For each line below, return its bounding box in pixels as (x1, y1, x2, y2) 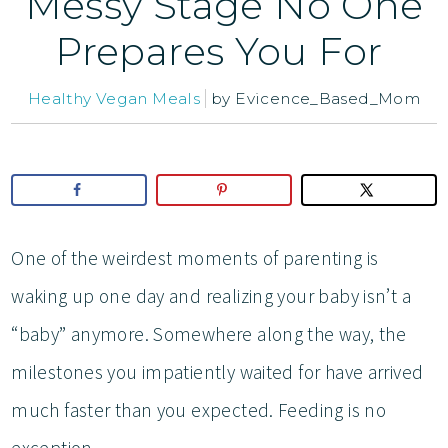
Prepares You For (55, 28, 393, 76)
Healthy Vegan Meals (27, 89, 201, 109)
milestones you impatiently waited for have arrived (11, 360, 424, 385)
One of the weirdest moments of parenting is (11, 246, 379, 271)
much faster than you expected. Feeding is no (11, 398, 387, 423)
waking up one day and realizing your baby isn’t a (11, 284, 412, 309)
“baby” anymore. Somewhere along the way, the (11, 322, 407, 347)
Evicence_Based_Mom (235, 89, 421, 109)
